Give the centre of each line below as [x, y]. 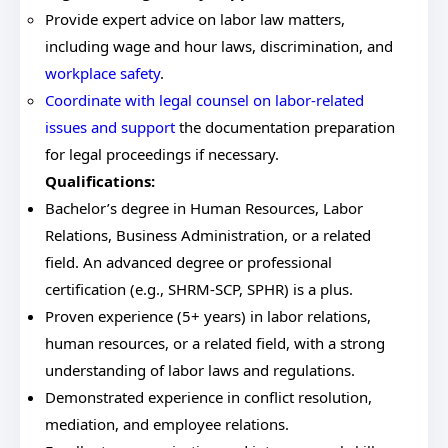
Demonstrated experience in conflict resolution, [208, 397]
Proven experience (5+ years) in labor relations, [208, 316]
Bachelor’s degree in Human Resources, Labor [204, 208]
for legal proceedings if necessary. [162, 154]
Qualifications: [100, 181]
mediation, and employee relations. [167, 424]
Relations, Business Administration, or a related [208, 235]
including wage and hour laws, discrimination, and [219, 46]
